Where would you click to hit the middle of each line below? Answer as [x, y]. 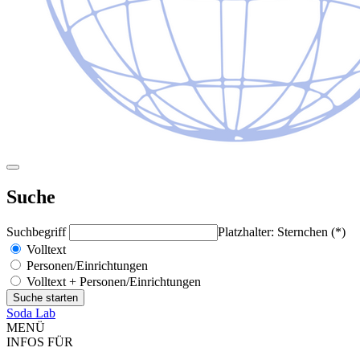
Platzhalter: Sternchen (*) [282, 231]
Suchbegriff [38, 231]
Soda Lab [31, 313]
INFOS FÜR [40, 342]
